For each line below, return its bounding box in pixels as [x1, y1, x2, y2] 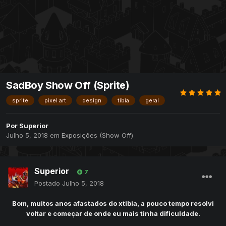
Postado [34, 179, 62, 188]
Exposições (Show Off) [62, 131, 133, 140]
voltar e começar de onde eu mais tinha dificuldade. [26, 209, 200, 218]
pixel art [44, 97, 66, 104]
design [82, 97, 101, 104]
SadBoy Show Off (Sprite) [6, 79, 130, 92]
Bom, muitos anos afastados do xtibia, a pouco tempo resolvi [12, 199, 214, 208]
